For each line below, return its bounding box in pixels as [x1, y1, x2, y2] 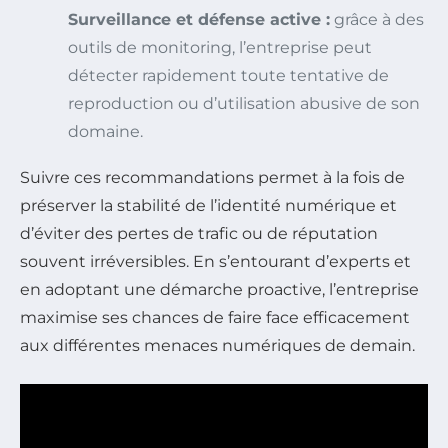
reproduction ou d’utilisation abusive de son [68, 94, 420, 113]
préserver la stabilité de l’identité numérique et [20, 196, 397, 215]
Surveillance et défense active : [68, 10, 330, 29]
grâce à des [330, 10, 424, 29]
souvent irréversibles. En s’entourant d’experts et [20, 252, 411, 271]
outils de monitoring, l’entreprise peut [68, 38, 372, 57]
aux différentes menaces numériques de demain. [20, 336, 415, 355]
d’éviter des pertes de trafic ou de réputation [20, 224, 378, 243]
